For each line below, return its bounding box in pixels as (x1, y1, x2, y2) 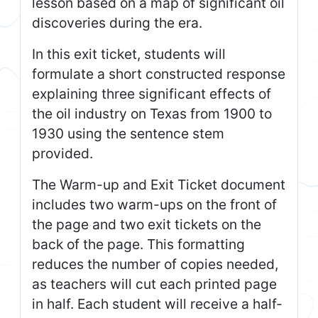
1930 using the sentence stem (32, 124, 224, 142)
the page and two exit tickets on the (32, 215, 261, 233)
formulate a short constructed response (32, 65, 285, 82)
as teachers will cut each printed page (32, 275, 277, 292)
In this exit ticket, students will (32, 45, 226, 62)
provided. (32, 144, 93, 162)
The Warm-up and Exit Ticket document (32, 175, 285, 193)
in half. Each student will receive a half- (32, 295, 283, 312)
